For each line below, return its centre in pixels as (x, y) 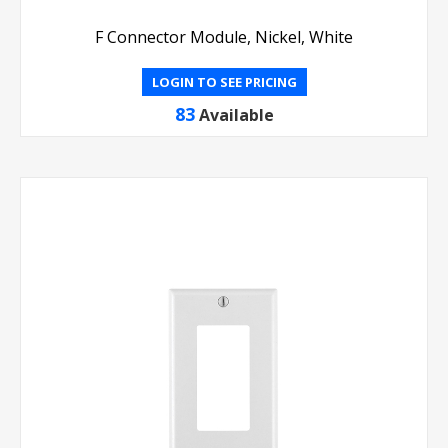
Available (236, 115)
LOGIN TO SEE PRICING (224, 82)
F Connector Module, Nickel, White (224, 37)
